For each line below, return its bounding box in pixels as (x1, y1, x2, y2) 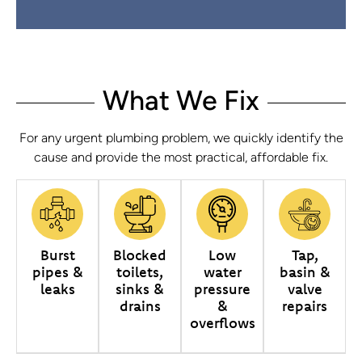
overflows (190, 313, 255, 332)
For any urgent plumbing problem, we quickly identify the (19, 132, 343, 145)
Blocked (113, 245, 166, 264)
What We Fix (103, 88, 259, 117)
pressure (194, 279, 250, 298)
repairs (282, 296, 327, 315)
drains (119, 296, 161, 315)
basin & (279, 262, 330, 281)
